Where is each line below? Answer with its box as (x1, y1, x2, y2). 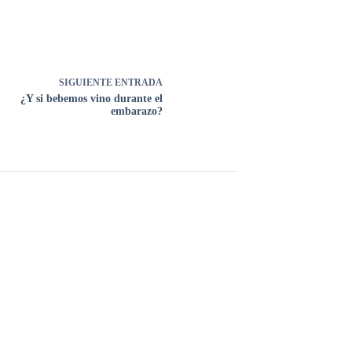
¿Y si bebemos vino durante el (20, 93, 163, 105)
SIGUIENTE (59, 77, 115, 89)
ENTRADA (115, 77, 163, 89)
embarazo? (111, 105, 163, 118)
